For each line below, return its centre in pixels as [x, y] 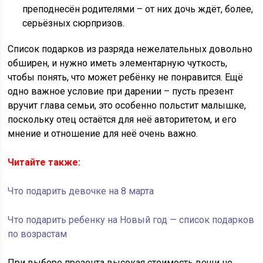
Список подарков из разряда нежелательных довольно [130, 49]
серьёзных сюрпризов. [74, 23]
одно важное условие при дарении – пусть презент [121, 92]
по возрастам [38, 234]
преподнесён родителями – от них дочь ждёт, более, [138, 9]
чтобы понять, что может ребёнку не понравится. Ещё [126, 77]
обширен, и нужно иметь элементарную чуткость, [118, 63]
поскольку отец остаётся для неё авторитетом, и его [122, 120]
